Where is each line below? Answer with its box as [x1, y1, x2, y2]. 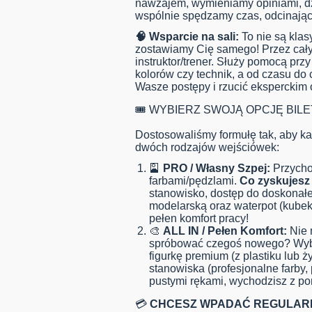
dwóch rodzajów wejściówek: [135, 141, 279, 154]
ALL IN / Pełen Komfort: [163, 225, 287, 237]
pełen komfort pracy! [149, 212, 249, 225]
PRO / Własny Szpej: [163, 162, 270, 175]
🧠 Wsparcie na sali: [135, 31, 239, 43]
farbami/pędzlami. [149, 175, 240, 187]
